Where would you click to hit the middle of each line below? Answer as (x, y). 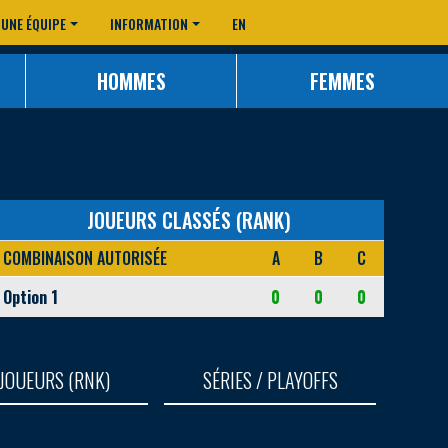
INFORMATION (149, 23)
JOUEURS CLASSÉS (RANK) (189, 219)
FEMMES (343, 80)
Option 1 (30, 296)
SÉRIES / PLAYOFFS (270, 379)
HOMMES (131, 80)
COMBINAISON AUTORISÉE (84, 257)
